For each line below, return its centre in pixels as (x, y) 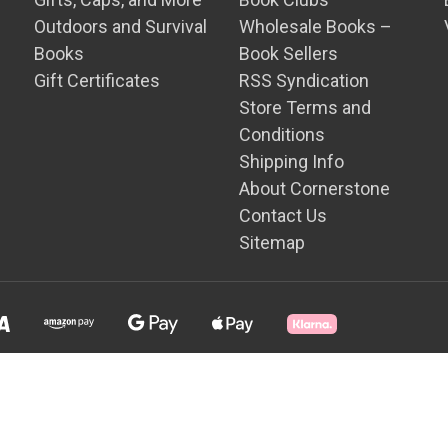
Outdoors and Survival (121, 26)
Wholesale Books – (316, 26)
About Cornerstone (315, 188)
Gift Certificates (97, 80)
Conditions (282, 134)
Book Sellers (289, 53)
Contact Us (283, 215)
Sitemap (272, 242)
